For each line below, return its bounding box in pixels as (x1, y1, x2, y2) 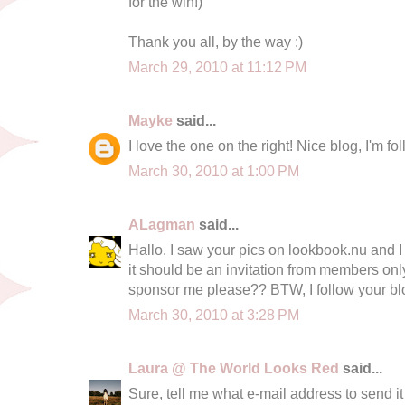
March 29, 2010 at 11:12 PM (128, 58, 306, 75)
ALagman (128, 215, 195, 232)
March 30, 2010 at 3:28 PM (128, 306, 299, 323)
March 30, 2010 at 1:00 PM (128, 162, 299, 179)
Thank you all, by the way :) (128, 33, 303, 50)
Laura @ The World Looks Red (128, 359, 339, 376)
